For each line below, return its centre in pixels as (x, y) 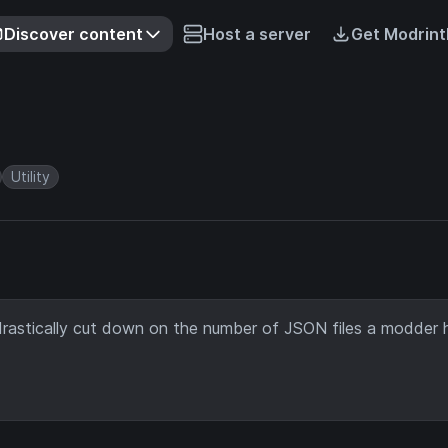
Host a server (256, 34)
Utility (30, 176)
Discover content (73, 34)
